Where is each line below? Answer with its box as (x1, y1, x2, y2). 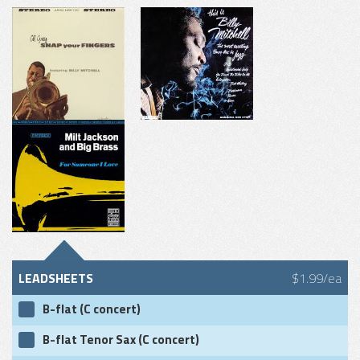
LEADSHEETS (18, 268, 93, 288)
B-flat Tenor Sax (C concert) (43, 330, 199, 349)
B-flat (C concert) (43, 300, 141, 318)
